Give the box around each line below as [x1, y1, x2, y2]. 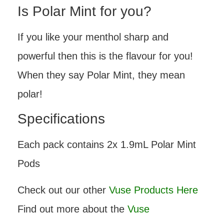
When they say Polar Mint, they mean [17, 69, 185, 80]
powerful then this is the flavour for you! [17, 50, 193, 61]
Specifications [17, 111, 105, 127]
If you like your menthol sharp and [17, 31, 168, 42]
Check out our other [17, 184, 109, 195]
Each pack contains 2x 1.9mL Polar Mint [17, 139, 196, 150]
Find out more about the [17, 203, 127, 214]
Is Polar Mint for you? [17, 3, 151, 19]
